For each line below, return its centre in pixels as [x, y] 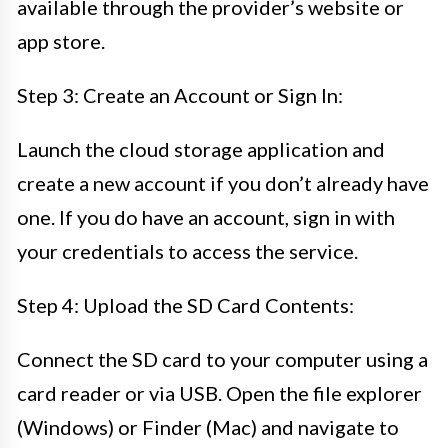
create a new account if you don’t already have [223, 182]
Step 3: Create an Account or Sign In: [180, 94]
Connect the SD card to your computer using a [222, 358]
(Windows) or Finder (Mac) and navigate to [208, 426]
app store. [61, 40]
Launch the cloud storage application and [201, 148]
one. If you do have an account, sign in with [206, 216]
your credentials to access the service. [187, 250]
